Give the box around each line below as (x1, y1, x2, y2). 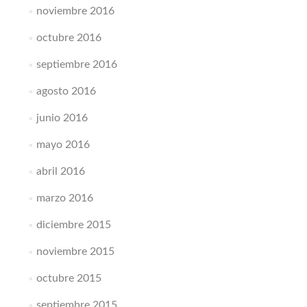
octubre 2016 (36, 32, 101, 43)
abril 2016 (36, 166, 85, 177)
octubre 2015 (36, 273, 101, 284)
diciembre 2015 (36, 219, 111, 230)
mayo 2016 (36, 139, 90, 150)
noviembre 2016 (36, 5, 114, 16)
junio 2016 (36, 112, 88, 123)
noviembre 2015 (36, 246, 114, 257)
